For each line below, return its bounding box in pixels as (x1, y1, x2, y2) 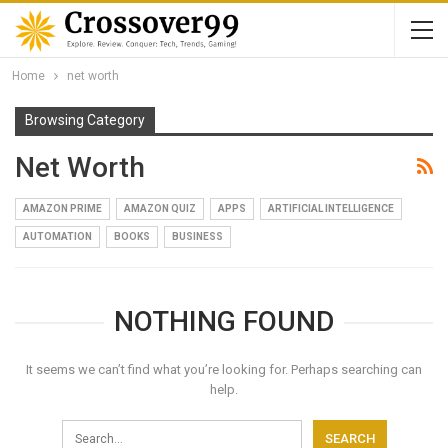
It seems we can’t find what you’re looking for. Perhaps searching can (26, 361, 422, 377)
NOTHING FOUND (114, 304, 334, 338)
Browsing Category (25, 112, 145, 128)
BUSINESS (172, 231, 223, 242)
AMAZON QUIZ (124, 203, 196, 214)
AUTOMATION (23, 231, 92, 242)
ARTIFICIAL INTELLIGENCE (268, 203, 394, 214)
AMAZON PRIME (23, 203, 102, 214)
